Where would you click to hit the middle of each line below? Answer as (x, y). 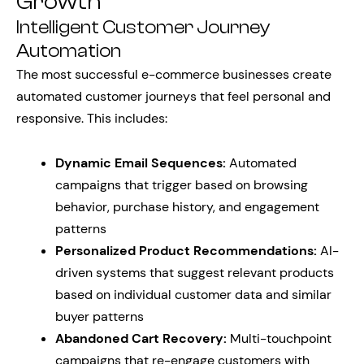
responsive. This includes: (92, 118)
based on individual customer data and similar (193, 295)
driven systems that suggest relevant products (195, 273)
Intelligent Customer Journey (143, 28)
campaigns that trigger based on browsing (182, 185)
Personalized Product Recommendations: (186, 251)
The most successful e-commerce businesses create (174, 74)
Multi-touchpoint (279, 338)
